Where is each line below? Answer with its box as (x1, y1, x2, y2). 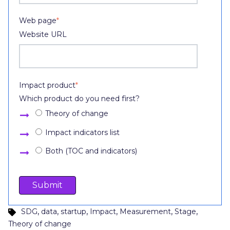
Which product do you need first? (19, 94, 140, 104)
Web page (19, 16, 56, 26)
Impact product (19, 80, 75, 90)
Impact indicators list (45, 127, 120, 137)
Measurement (119, 207, 171, 217)
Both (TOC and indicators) (45, 146, 137, 156)
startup (60, 207, 86, 217)
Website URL (19, 29, 67, 39)
